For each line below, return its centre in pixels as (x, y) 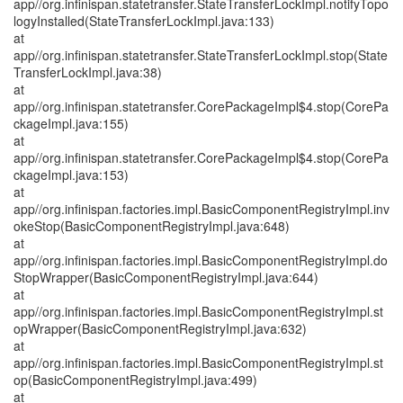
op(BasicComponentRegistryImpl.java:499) (135, 380)
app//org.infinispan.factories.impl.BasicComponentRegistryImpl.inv (201, 209)
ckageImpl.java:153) (71, 175)
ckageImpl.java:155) (71, 123)
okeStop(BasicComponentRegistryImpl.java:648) (152, 226)
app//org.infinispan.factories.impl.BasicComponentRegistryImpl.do (201, 260)
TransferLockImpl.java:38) (88, 72)
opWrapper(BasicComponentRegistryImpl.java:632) (160, 328)
